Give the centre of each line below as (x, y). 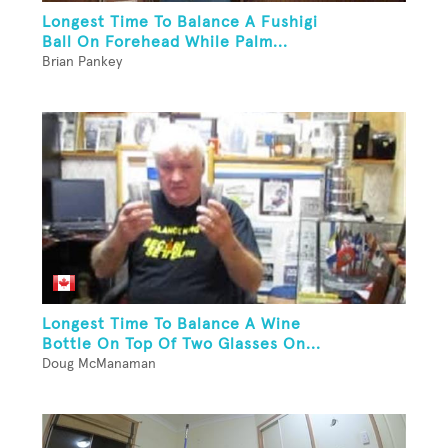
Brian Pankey (82, 62)
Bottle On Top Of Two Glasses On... (181, 344)
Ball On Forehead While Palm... (165, 42)
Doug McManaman (99, 364)
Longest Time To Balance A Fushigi (180, 22)
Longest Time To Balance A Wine (171, 324)
